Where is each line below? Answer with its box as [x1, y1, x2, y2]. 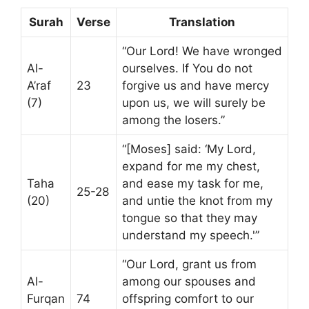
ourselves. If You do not [122, 61, 252, 75]
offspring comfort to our [122, 292, 254, 306]
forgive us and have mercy [122, 79, 269, 92]
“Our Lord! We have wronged [122, 44, 282, 58]
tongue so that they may [122, 211, 257, 225]
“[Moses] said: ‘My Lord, [122, 142, 256, 156]
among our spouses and [122, 275, 256, 288]
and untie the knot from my [122, 194, 272, 208]
